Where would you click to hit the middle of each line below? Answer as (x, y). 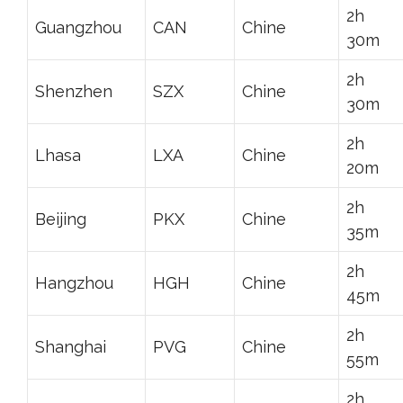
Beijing (61, 219)
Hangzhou (74, 282)
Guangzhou (78, 27)
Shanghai (71, 346)
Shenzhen (74, 91)
